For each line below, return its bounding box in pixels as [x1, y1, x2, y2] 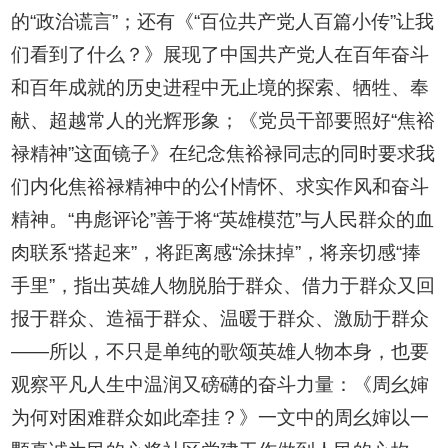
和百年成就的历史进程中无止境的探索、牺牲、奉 [11, 77, 430, 99]
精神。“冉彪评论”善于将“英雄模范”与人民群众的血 [11, 209, 435, 231]
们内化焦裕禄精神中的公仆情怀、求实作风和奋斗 [11, 176, 430, 198]
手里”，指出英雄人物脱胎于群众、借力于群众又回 [11, 275, 436, 297]
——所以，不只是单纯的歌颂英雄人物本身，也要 [11, 341, 430, 363]
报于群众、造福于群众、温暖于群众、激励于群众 [11, 308, 430, 330]
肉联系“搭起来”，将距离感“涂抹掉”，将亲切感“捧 [11, 242, 422, 264]
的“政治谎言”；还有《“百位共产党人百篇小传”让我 [11, 11, 435, 33]
